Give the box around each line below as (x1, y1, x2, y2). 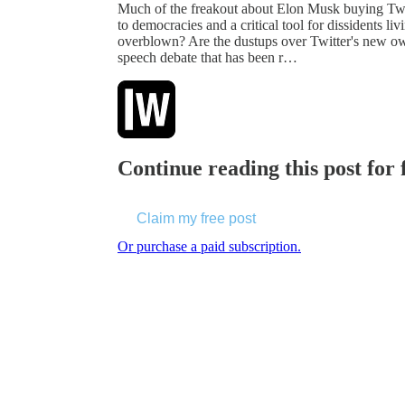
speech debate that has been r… (118, 49, 297, 65)
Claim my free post (137, 210, 256, 226)
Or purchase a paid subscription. (118, 238, 301, 254)
